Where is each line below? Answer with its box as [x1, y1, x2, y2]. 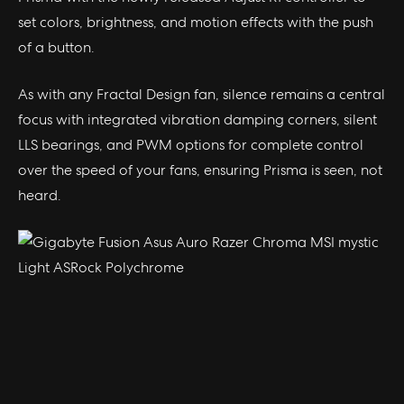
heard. [18, 185, 61, 205]
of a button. [18, 37, 95, 57]
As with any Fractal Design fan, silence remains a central [18, 84, 385, 104]
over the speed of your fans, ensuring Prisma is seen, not [18, 160, 382, 179]
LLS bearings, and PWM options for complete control [18, 134, 363, 154]
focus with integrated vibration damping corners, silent [18, 109, 377, 129]
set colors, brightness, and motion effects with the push [18, 12, 373, 32]
